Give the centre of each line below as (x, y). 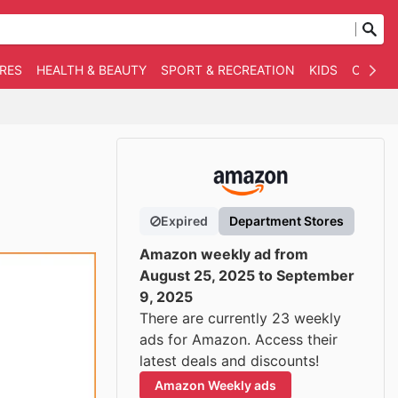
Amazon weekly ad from (224, 254)
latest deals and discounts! (229, 361)
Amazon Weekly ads (215, 385)
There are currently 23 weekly (240, 318)
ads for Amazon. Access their (239, 339)
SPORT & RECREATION (228, 70)
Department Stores (287, 221)
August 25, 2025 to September (247, 275)
